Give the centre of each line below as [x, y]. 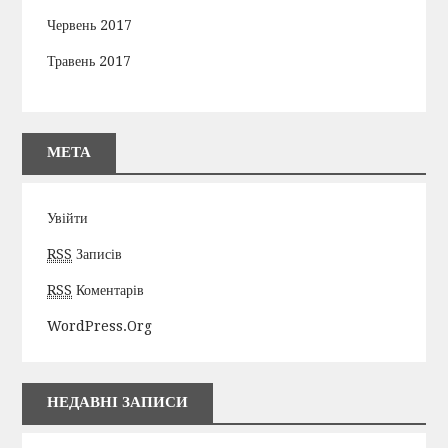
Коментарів [108, 290]
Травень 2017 [89, 60]
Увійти [68, 218]
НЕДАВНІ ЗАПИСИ [118, 402]
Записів [97, 254]
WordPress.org [100, 326]
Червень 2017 [90, 24]
